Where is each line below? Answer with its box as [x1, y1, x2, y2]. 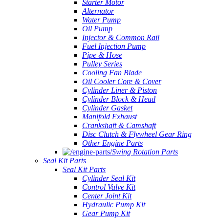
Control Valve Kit [82, 183, 135, 191]
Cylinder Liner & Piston [82, 86, 157, 94]
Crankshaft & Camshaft [82, 121, 156, 130]
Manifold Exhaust [82, 112, 137, 121]
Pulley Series [82, 60, 122, 68]
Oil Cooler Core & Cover [82, 77, 161, 86]
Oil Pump [82, 24, 112, 33]
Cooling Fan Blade [82, 68, 142, 77]
